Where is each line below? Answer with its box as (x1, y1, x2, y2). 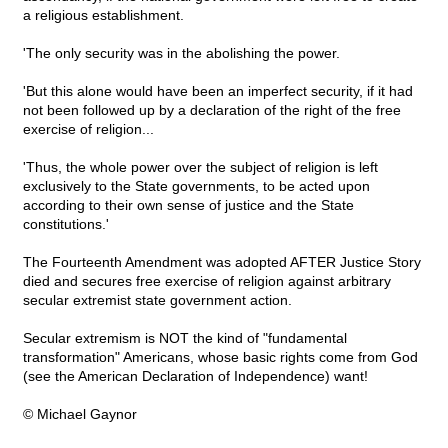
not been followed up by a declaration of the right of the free (23, 102, 401, 119)
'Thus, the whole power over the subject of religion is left (23, 159, 378, 176)
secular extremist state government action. (23, 292, 292, 309)
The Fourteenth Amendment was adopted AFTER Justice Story (23, 254, 421, 271)
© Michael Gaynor (23, 406, 137, 423)
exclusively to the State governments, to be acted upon (23, 178, 370, 195)
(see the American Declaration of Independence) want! (23, 368, 368, 385)
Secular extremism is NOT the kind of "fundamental (23, 330, 347, 347)
